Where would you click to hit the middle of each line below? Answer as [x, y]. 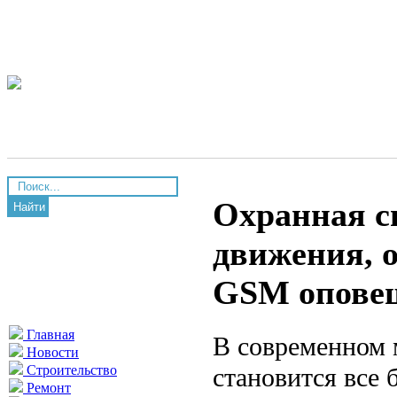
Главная [49, 335]
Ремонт [47, 388]
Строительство [70, 370]
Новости [51, 352]
